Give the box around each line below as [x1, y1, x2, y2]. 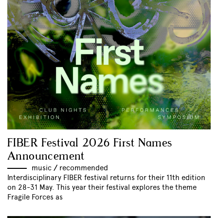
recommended [59, 163, 108, 172]
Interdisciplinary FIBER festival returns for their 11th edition [7, 173, 205, 182]
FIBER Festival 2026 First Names [7, 135, 172, 151]
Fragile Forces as [7, 192, 63, 201]
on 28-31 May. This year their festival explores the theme [7, 182, 197, 192]
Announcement [7, 148, 85, 164]
